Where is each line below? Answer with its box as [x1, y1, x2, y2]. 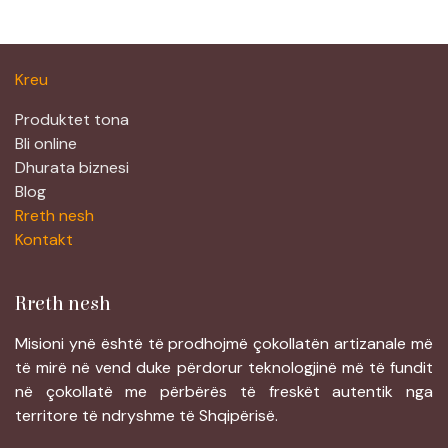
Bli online [15, 133, 77, 155]
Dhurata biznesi [15, 157, 129, 179]
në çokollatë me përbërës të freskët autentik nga [15, 381, 433, 403]
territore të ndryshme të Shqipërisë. [15, 405, 278, 427]
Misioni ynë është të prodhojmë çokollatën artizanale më [15, 333, 433, 355]
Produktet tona [15, 109, 129, 131]
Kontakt [15, 229, 73, 251]
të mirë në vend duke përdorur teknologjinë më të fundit [15, 357, 433, 379]
